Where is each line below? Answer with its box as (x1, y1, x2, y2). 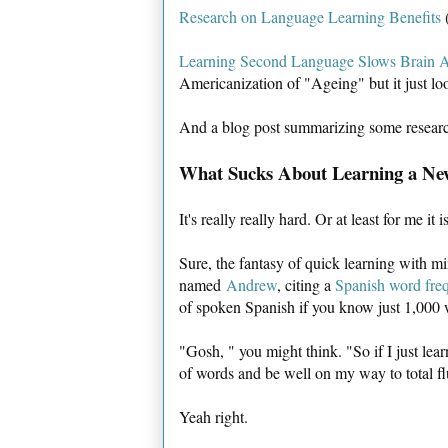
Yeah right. (179, 405, 248, 427)
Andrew (226, 273, 277, 295)
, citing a (277, 273, 335, 295)
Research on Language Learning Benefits (179, 5, 441, 27)
